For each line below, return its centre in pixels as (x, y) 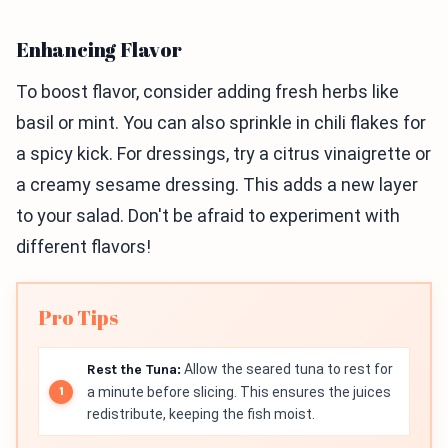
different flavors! (83, 247)
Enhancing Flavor (99, 50)
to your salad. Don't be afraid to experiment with (208, 216)
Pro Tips (78, 318)
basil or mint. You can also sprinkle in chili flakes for (221, 123)
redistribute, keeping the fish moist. (201, 414)
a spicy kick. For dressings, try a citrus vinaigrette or (223, 154)
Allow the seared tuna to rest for (287, 369)
